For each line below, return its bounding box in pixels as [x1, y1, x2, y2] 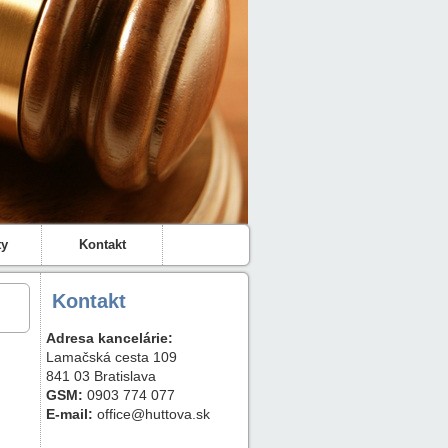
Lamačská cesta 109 [46, 349, 177, 365]
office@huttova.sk [93, 406, 210, 422]
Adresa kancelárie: [46, 330, 173, 346]
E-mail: [46, 406, 93, 422]
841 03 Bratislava [46, 368, 156, 384]
